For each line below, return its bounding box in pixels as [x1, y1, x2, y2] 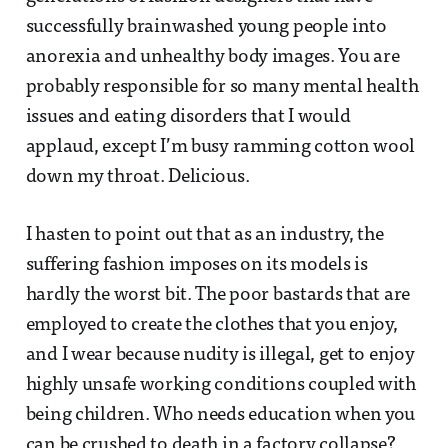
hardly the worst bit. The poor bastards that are [25, 285, 411, 305]
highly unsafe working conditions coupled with [25, 375, 416, 395]
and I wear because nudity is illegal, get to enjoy [25, 345, 415, 365]
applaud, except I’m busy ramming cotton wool [25, 137, 416, 157]
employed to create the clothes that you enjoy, [25, 315, 398, 335]
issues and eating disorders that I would [25, 107, 351, 127]
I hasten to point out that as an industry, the [25, 225, 384, 245]
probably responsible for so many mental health [25, 77, 419, 97]
